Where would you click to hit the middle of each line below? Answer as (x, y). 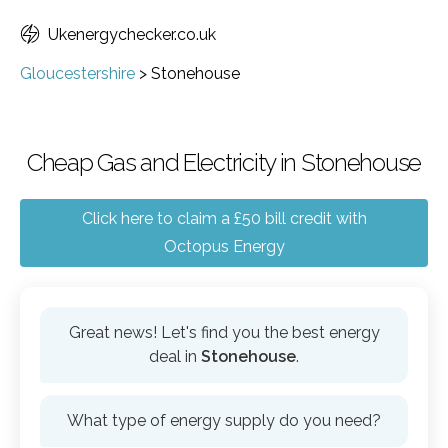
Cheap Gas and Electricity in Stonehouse (224, 162)
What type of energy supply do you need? (224, 420)
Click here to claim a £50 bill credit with (224, 218)
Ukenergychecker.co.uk (132, 34)
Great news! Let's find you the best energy (224, 332)
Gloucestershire (77, 73)
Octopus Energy (224, 246)
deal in (175, 356)
